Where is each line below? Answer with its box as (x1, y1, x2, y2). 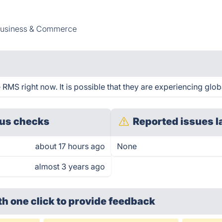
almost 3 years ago (35, 162, 105, 171)
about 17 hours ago (35, 141, 105, 151)
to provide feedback (56, 195, 156, 207)
